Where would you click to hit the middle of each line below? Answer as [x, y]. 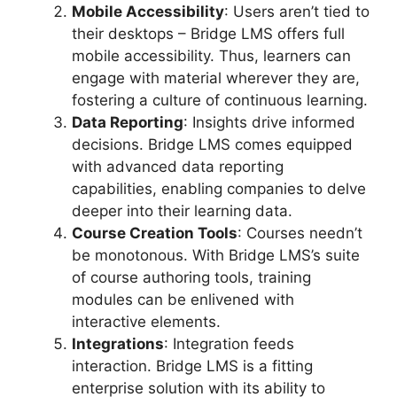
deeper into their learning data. [182, 210]
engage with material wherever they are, [216, 78]
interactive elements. [146, 321]
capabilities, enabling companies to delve [219, 188]
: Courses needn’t [300, 233]
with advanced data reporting [178, 166]
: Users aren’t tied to [297, 11]
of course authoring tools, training [191, 277]
